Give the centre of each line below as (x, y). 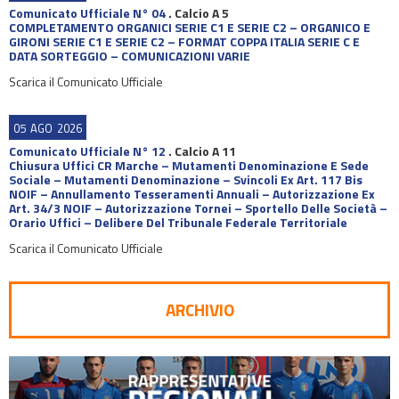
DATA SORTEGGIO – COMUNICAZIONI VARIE (130, 56)
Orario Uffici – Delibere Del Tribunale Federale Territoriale (178, 222)
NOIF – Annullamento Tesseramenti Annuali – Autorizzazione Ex (192, 194)
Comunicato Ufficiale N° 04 (87, 13)
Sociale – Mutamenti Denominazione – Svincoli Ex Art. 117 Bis (186, 179)
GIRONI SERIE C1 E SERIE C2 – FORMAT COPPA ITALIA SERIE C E (184, 41)
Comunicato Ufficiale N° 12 (87, 151)
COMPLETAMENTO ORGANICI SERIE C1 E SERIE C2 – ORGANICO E (190, 27)
